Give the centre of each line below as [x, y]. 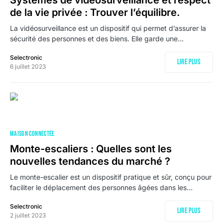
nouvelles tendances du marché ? [90, 161]
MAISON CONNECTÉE [32, 134]
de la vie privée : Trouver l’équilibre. [95, 12]
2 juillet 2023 [28, 215]
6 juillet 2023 [28, 66]
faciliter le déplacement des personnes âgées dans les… [101, 187]
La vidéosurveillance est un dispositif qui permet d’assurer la [108, 28]
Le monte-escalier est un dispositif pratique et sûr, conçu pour [111, 177]
